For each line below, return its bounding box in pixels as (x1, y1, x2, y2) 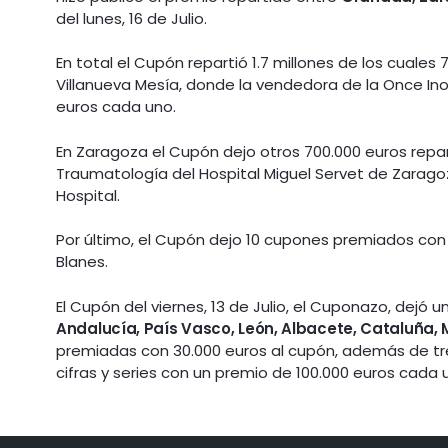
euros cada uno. (56, 96, 177, 118)
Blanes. (56, 251, 109, 273)
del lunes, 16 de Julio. (56, 7, 208, 29)
